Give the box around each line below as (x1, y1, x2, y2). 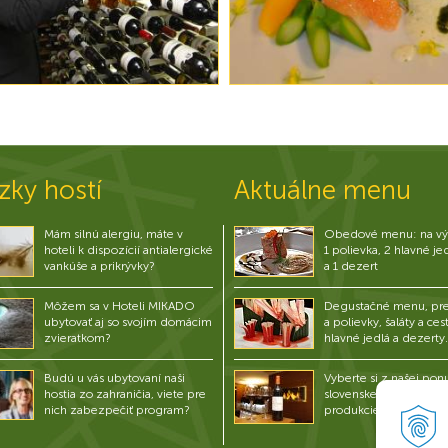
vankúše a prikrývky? (44, 259, 155, 273)
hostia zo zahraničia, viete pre (44, 386, 206, 401)
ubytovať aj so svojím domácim (44, 314, 212, 329)
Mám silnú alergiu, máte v (44, 227, 183, 241)
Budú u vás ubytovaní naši (44, 370, 185, 385)
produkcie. (324, 403, 383, 417)
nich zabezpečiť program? (44, 402, 190, 417)
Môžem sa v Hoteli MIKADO (44, 298, 195, 313)
